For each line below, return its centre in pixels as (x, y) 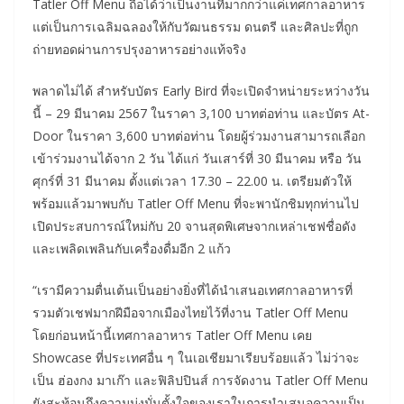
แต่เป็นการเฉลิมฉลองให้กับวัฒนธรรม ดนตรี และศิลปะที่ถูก (195, 26)
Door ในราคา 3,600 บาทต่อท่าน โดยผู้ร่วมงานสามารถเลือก (199, 135)
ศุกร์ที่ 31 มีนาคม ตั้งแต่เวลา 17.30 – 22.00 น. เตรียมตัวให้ (192, 180)
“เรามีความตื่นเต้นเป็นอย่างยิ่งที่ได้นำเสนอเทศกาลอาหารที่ (193, 289)
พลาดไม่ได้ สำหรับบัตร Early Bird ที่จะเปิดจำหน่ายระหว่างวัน (201, 90)
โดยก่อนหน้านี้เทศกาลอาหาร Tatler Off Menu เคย (172, 335)
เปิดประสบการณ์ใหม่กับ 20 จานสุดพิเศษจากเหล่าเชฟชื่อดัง (194, 225)
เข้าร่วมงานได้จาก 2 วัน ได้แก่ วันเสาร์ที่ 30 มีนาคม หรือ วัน (197, 158)
